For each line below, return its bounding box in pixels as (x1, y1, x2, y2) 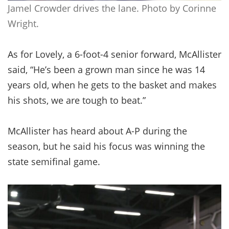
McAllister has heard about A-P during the (8, 124, 187, 137)
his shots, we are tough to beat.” (8, 94, 146, 106)
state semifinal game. (8, 155, 100, 168)
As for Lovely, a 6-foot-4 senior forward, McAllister (8, 48, 221, 60)
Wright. (8, 17, 39, 30)
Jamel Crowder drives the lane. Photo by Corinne (8, 2, 216, 14)
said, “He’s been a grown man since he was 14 (8, 63, 205, 76)
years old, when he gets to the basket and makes (8, 78, 217, 91)
